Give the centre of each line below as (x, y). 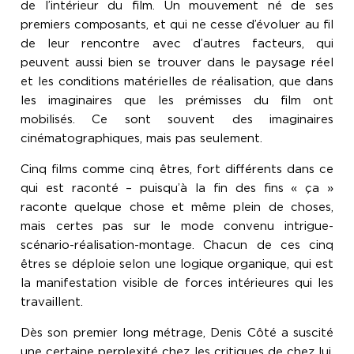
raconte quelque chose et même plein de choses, (177, 207)
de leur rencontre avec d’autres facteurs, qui (177, 44)
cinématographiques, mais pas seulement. (141, 139)
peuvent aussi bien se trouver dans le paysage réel (177, 63)
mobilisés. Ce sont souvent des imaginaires (177, 120)
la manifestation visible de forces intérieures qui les (177, 283)
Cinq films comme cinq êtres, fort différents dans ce (177, 169)
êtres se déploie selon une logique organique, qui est (177, 264)
